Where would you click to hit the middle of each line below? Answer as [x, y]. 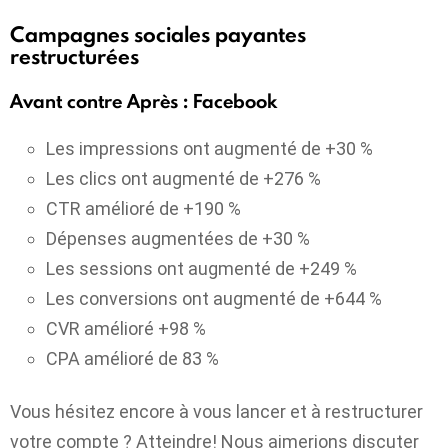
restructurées [74, 57]
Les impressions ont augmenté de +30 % [209, 149]
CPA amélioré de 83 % [132, 359]
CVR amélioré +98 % [126, 329]
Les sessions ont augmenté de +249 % [201, 269]
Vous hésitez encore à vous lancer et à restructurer [216, 411]
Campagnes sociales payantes [158, 35]
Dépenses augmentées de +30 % [178, 239]
